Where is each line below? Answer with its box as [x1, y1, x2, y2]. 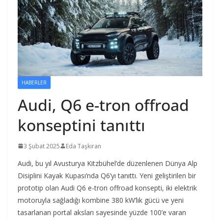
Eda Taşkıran [66, 141, 101, 150]
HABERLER [22, 79, 47, 86]
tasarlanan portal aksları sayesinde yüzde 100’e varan [18, 207, 186, 217]
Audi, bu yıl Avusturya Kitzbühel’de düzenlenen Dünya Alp [18, 158, 197, 168]
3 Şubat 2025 [24, 141, 60, 150]
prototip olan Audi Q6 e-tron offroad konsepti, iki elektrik [18, 183, 197, 192]
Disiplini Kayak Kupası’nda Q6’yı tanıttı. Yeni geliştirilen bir [18, 170, 196, 180]
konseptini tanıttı [18, 114, 145, 136]
